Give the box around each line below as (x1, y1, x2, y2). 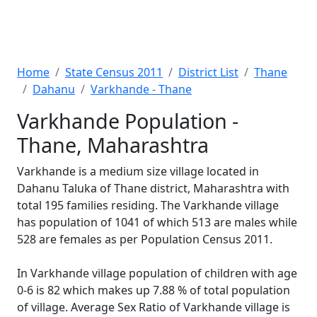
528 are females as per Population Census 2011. (17, 231, 272, 247)
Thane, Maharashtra (17, 131, 209, 158)
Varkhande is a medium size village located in (17, 163, 259, 179)
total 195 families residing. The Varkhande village (17, 197, 279, 213)
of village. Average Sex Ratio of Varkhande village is (17, 299, 290, 315)
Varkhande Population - (17, 107, 238, 134)
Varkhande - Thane (91, 81, 192, 97)
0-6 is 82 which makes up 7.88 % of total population (17, 282, 290, 298)
